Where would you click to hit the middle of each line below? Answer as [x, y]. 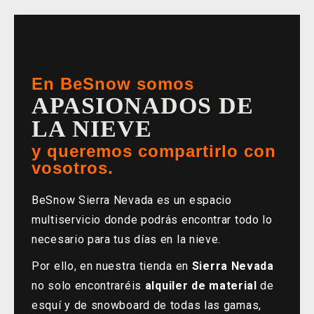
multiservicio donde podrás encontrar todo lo [152, 220]
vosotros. [73, 168]
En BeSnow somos [113, 84]
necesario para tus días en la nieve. [127, 239]
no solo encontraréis [88, 286]
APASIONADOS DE [143, 105]
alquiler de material [201, 286]
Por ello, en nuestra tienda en [112, 266]
